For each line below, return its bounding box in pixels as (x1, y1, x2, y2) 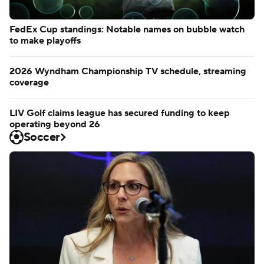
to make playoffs (9, 35, 81, 47)
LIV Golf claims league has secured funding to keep (9, 107, 230, 120)
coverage (9, 77, 49, 89)
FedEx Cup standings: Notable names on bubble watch (9, 24, 245, 36)
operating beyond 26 (9, 118, 100, 131)
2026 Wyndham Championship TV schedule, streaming (9, 65, 246, 78)
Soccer (24, 130, 60, 146)
